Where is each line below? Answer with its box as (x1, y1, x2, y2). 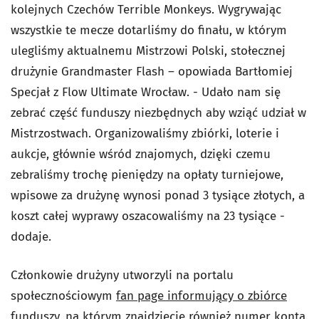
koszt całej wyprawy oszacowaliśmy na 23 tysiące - (11, 209, 285, 224)
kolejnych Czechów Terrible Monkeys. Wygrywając (11, 2, 281, 17)
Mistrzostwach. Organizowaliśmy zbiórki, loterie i (11, 126, 279, 141)
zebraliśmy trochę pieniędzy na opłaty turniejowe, (11, 167, 283, 182)
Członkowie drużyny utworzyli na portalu (11, 268, 234, 283)
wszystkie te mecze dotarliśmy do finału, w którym (11, 23, 287, 38)
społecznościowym (11, 288, 116, 303)
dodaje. (11, 229, 51, 244)
